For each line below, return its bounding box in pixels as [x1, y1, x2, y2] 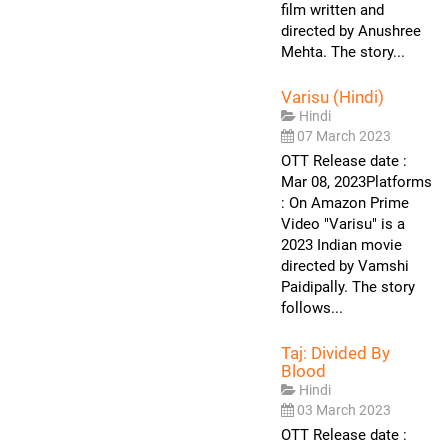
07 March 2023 [297, 127, 391, 144]
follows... [281, 298, 343, 317]
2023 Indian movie [281, 235, 402, 254]
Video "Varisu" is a [281, 214, 405, 233]
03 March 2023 [297, 401, 391, 418]
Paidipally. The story [281, 277, 415, 296]
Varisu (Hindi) [281, 86, 384, 107]
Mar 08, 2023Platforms [281, 172, 432, 191]
